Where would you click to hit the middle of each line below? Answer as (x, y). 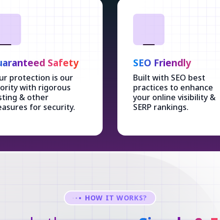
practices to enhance (173, 87)
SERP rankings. (161, 107)
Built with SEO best (169, 78)
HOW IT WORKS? (116, 198)
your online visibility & (174, 97)
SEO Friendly (162, 63)
